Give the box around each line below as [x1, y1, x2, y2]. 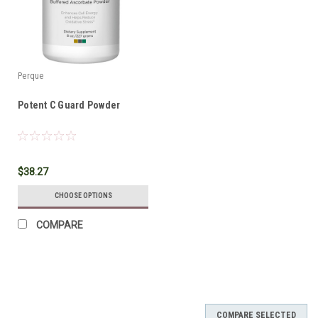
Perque [18, 70, 44, 81]
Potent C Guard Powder [18, 99, 121, 111]
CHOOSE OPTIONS [54, 191, 112, 199]
